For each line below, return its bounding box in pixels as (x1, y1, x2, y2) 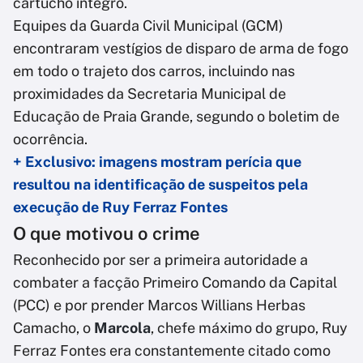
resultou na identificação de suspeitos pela (13, 176, 308, 194)
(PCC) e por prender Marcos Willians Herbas (13, 297, 305, 314)
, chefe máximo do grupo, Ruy (151, 319, 348, 337)
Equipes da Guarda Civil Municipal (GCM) (13, 17, 284, 35)
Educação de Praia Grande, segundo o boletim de (13, 108, 340, 126)
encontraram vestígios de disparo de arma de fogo (13, 40, 348, 58)
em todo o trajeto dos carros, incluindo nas (13, 62, 295, 80)
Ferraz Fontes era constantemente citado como (13, 342, 331, 360)
